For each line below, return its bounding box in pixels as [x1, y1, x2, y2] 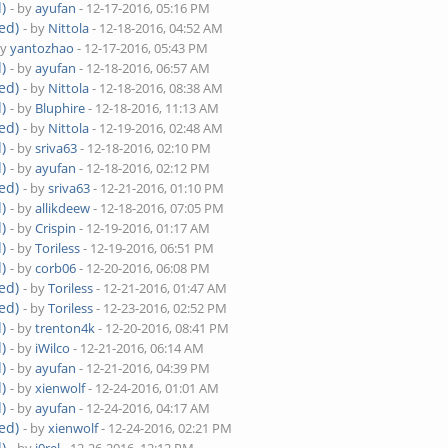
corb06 [35, 259, 77, 277]
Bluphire [35, 99, 86, 117]
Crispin [35, 219, 77, 237]
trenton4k [35, 319, 96, 337]
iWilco [35, 339, 71, 357]
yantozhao [10, 39, 75, 57]
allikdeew [35, 199, 91, 217]
